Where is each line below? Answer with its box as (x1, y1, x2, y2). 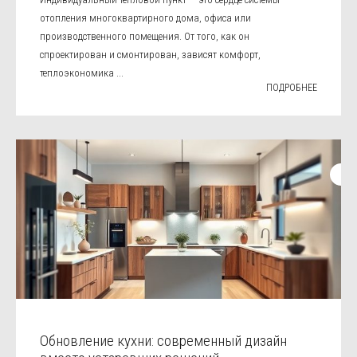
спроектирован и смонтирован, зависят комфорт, (40, 49, 261, 61)
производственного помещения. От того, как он (40, 30, 249, 42)
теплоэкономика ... (40, 67, 124, 79)
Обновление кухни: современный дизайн (40, 331, 287, 350)
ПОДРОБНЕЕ (266, 82, 317, 93)
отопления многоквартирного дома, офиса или (40, 12, 251, 24)
